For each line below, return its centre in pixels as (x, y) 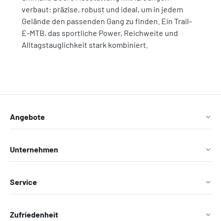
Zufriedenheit (34, 215)
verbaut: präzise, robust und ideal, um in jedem (102, 9)
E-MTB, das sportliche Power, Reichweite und (100, 33)
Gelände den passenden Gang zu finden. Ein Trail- (107, 21)
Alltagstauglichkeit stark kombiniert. (85, 45)
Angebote (27, 117)
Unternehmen (34, 149)
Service (23, 182)
